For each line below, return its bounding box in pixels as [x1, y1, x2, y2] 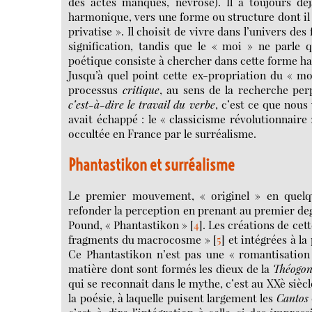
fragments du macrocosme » [68, 232, 210, 247]
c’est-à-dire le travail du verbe [68, 97, 215, 112]
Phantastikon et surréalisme [68, 154, 235, 175]
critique [122, 82, 159, 97]
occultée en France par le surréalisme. [68, 126, 257, 141]
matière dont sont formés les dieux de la [68, 261, 273, 276]
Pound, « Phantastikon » [68, 217, 188, 233]
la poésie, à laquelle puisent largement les [68, 290, 276, 306]
